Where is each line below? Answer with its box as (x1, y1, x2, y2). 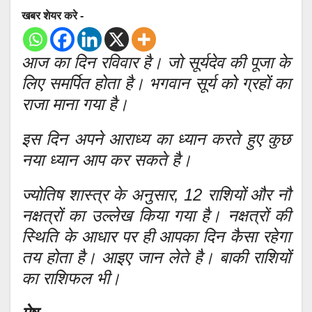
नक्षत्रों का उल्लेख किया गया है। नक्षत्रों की (22, 205, 290, 225)
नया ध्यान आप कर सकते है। (22, 150, 192, 169)
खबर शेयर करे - (22, 9, 84, 22)
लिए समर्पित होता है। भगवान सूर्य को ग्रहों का (22, 73, 290, 93)
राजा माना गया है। (22, 94, 128, 114)
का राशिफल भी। (22, 268, 120, 288)
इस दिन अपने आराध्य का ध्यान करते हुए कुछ (22, 129, 290, 148)
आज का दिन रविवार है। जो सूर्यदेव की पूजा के (22, 52, 290, 72)
